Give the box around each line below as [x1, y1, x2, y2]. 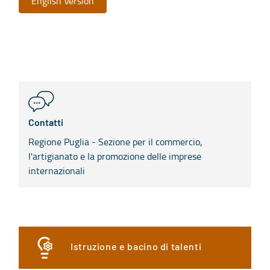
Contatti [28, 118, 63, 128]
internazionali [28, 163, 85, 177]
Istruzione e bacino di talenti [71, 242, 202, 253]
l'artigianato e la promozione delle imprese [28, 149, 201, 163]
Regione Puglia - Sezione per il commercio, [28, 134, 202, 148]
